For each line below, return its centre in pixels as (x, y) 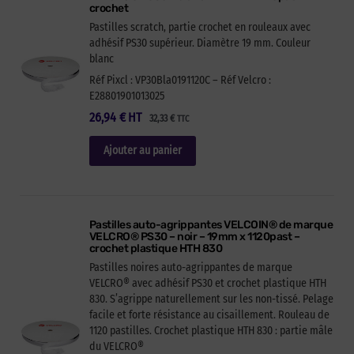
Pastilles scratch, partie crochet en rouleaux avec (200, 27)
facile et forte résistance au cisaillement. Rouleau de (209, 315)
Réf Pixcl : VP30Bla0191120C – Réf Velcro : (180, 80)
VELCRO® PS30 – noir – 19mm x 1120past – (194, 237)
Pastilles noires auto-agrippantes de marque (190, 268)
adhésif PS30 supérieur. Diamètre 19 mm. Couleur (200, 43)
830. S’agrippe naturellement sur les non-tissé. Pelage (211, 299)
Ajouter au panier (142, 151)
